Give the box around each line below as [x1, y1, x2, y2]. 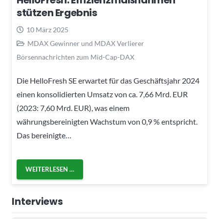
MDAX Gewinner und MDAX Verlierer [27, 39, 144, 48]
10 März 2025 [26, 25, 68, 34]
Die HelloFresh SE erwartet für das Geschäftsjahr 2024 [17, 75, 199, 85]
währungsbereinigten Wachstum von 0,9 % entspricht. [17, 116, 197, 126]
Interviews [12, 195, 63, 208]
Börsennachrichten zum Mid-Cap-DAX [17, 53, 134, 62]
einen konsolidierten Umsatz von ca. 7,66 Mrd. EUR [17, 89, 188, 99]
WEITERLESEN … [25, 165, 75, 173]
